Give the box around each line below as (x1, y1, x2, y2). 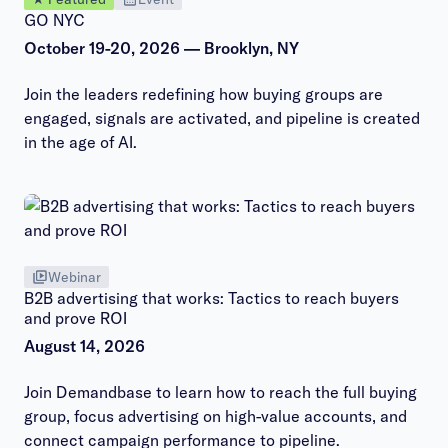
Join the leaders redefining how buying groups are (24, 84, 383, 104)
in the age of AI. (24, 132, 137, 152)
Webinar (48, 268, 101, 286)
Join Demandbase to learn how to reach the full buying (24, 382, 417, 402)
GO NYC (24, 10, 85, 30)
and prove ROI (24, 308, 127, 328)
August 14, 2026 (24, 336, 145, 356)
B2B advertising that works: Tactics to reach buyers (24, 288, 399, 308)
